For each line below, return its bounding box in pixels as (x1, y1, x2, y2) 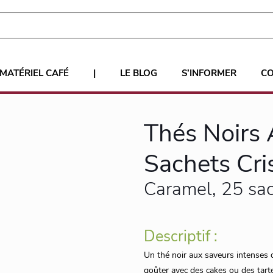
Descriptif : (144, 226, 218, 247)
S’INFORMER (182, 67, 236, 79)
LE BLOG (120, 67, 157, 79)
